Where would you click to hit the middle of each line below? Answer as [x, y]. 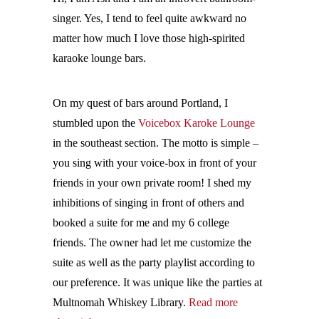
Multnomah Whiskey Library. [121, 302]
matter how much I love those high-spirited [149, 38]
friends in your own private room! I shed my [152, 183]
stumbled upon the [95, 123]
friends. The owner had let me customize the [152, 242]
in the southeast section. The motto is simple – [156, 143]
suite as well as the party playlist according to [154, 262]
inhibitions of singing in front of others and [148, 203]
